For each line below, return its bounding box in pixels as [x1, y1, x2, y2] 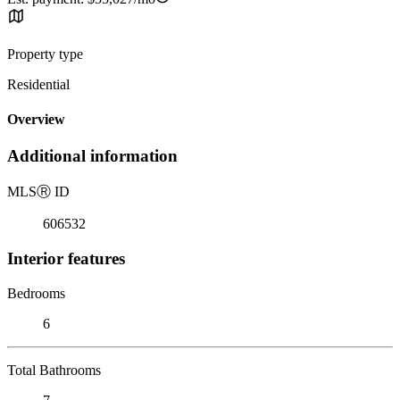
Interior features [7, 248, 125, 268]
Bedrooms [7, 285, 65, 301]
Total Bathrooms [7, 362, 101, 378]
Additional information [7, 146, 178, 166]
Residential [7, 76, 70, 92]
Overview [7, 112, 65, 128]
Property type [7, 46, 83, 62]
